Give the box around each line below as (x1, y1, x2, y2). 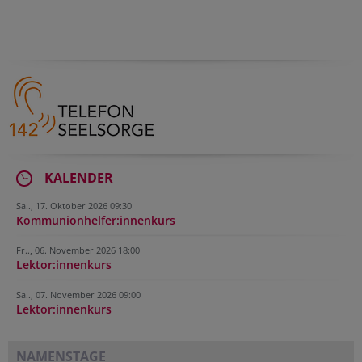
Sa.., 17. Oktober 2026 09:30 (16, 200, 132, 212)
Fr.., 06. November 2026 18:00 (16, 244, 140, 256)
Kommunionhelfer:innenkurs (16, 213, 175, 228)
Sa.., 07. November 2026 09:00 (16, 288, 141, 301)
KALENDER (44, 169, 113, 187)
